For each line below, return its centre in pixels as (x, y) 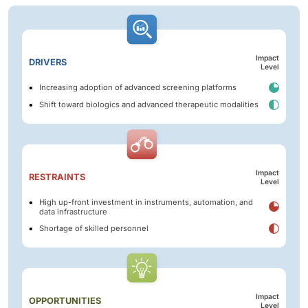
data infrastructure (73, 211)
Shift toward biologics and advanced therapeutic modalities (149, 105)
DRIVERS (48, 62)
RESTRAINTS (57, 177)
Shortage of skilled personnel (94, 229)
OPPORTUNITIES (65, 300)
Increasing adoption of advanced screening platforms (138, 88)
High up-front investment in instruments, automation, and (146, 202)
